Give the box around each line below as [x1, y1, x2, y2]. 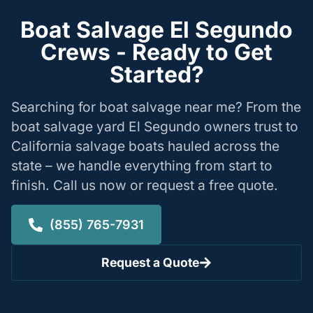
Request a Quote [101, 255, 200, 270]
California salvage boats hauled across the [11, 137, 279, 154]
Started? [109, 60, 204, 88]
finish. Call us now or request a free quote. [11, 176, 278, 194]
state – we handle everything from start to [11, 156, 272, 174]
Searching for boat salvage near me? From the [11, 98, 301, 115]
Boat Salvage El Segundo [20, 15, 293, 43]
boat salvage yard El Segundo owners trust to [11, 117, 298, 135]
